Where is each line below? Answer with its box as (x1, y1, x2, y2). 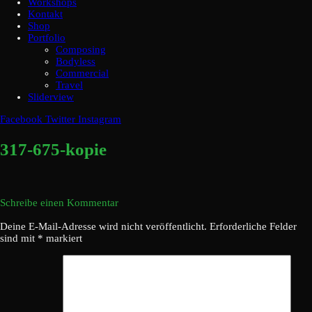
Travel (56, 79, 83, 91)
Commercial (56, 68, 109, 79)
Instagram (78, 114, 121, 125)
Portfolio (28, 32, 65, 43)
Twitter (45, 114, 75, 125)
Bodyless (56, 56, 95, 67)
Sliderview (28, 91, 74, 102)
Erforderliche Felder (210, 220, 297, 232)
